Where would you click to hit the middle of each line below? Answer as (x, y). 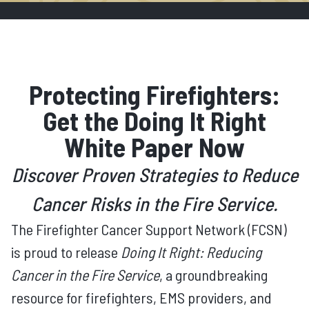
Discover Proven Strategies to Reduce (154, 175)
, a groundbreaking (213, 275)
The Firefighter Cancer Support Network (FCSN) (149, 229)
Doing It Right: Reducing (191, 252)
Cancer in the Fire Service (85, 275)
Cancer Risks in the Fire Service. (154, 203)
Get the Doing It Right (154, 121)
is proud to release (66, 252)
